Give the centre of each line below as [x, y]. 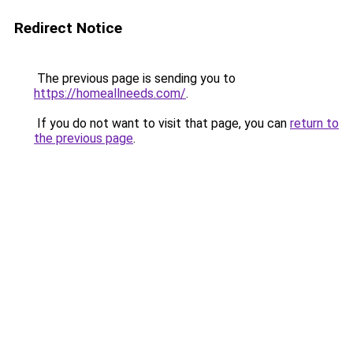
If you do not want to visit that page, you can [162, 123]
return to [314, 123]
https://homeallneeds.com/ [110, 93]
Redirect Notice [68, 28]
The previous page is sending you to [135, 78]
